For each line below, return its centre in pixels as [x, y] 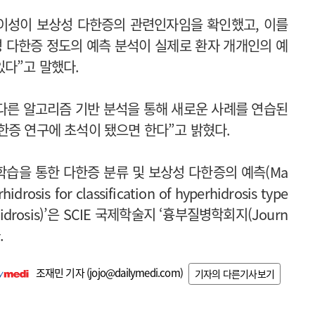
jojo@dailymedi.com [135, 272]
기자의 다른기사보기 [234, 274]
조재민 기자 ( [63, 272]
